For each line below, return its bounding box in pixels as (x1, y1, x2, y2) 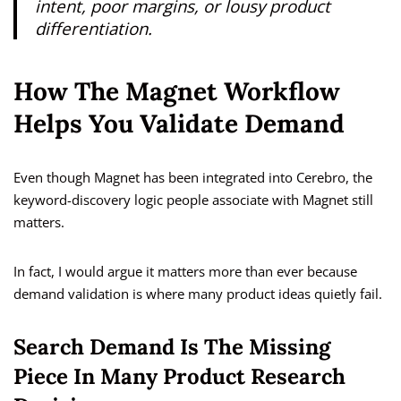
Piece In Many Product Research (13, 363, 346, 391)
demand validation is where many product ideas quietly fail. (13, 285, 382, 303)
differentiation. (35, 17, 152, 40)
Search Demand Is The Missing (13, 333, 330, 362)
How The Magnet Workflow (13, 75, 340, 108)
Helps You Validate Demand (13, 107, 345, 141)
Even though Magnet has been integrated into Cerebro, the (13, 168, 372, 187)
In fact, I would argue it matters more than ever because (13, 262, 357, 281)
